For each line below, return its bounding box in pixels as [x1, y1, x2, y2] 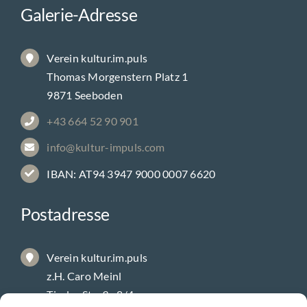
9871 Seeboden [47, 103, 123, 117]
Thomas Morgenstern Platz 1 [47, 85, 188, 99]
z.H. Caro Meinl [47, 284, 122, 298]
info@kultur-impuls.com [47, 156, 165, 169]
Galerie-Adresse [20, 19, 138, 40]
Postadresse [20, 219, 110, 240]
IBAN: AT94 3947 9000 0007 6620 [47, 182, 216, 195]
